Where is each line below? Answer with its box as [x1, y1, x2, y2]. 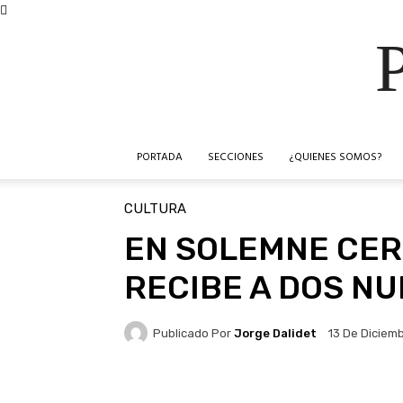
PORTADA [137, 148, 183, 166]
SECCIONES [208, 148, 264, 166]
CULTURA [124, 201, 186, 217]
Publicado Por [153, 326, 231, 340]
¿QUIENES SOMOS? [289, 148, 381, 166]
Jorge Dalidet [234, 326, 317, 340]
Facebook [168, 388, 218, 401]
